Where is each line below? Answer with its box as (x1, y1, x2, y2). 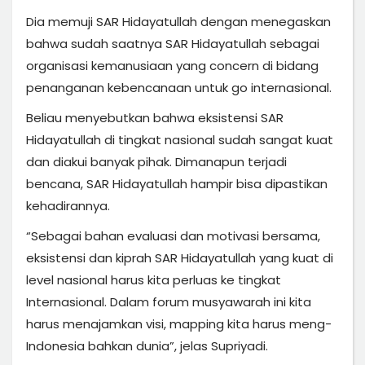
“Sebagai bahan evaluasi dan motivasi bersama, (26, 226, 320, 244)
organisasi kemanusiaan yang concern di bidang (26, 56, 319, 74)
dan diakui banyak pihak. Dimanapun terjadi (26, 152, 287, 170)
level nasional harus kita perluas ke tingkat (26, 270, 281, 288)
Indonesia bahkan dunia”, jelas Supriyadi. (26, 336, 268, 354)
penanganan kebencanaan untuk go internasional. (26, 78, 332, 96)
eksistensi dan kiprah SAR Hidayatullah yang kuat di (26, 248, 333, 266)
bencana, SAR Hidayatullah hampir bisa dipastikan (26, 174, 328, 192)
